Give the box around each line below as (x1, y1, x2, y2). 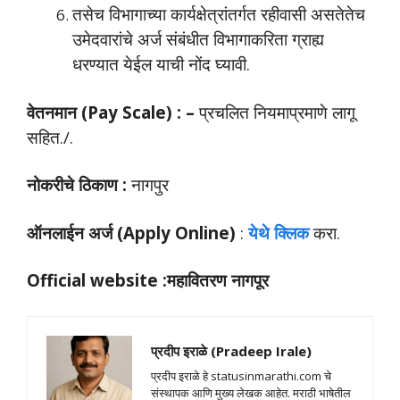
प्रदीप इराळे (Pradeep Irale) (151, 341, 312, 360)
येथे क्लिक (248, 221, 313, 244)
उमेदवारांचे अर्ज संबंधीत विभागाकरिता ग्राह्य (72, 28, 324, 51)
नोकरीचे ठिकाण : (27, 173, 127, 196)
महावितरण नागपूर (167, 269, 269, 292)
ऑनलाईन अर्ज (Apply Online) (27, 221, 236, 244)
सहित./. (27, 125, 73, 148)
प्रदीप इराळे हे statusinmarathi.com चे (151, 367, 331, 384)
